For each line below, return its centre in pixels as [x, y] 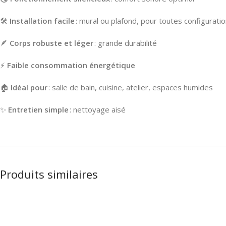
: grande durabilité [125, 43]
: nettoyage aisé [97, 109]
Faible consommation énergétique [71, 65]
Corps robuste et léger [51, 43]
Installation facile [42, 20]
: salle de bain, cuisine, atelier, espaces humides [130, 87]
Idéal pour [29, 87]
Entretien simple [38, 109]
